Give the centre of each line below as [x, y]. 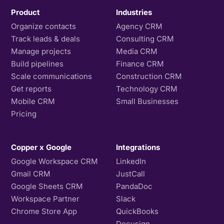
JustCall [130, 173]
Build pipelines [37, 63]
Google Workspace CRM [55, 161]
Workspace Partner [45, 198]
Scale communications [52, 76]
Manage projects [41, 51]
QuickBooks [137, 211]
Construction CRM [149, 76]
